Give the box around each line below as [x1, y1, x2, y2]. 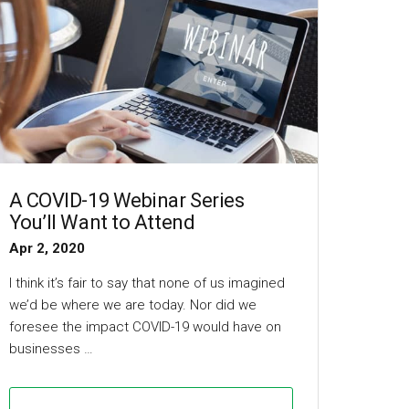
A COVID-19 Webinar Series [8, 189, 245, 213]
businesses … [8, 341, 93, 358]
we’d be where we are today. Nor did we [8, 297, 257, 314]
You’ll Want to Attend [8, 211, 195, 235]
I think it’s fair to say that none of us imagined [8, 275, 285, 292]
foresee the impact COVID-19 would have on [8, 319, 281, 336]
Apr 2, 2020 [8, 240, 85, 257]
